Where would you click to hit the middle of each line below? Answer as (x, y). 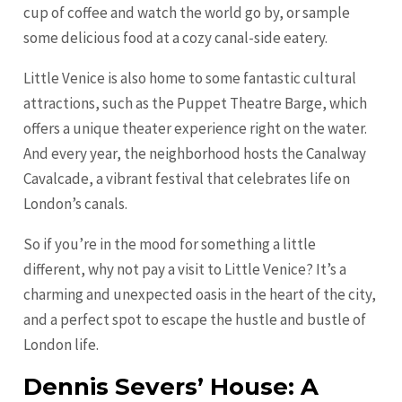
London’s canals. (76, 204)
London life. (61, 345)
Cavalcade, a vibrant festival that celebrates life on (187, 179)
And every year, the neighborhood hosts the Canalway (195, 154)
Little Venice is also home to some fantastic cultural (190, 79)
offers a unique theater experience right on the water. (196, 129)
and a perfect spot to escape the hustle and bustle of (195, 320)
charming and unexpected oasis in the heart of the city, (200, 295)
